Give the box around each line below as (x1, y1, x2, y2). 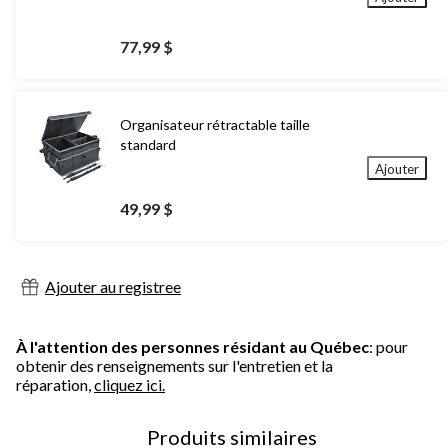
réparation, (16, 375, 94, 395)
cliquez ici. (94, 375, 165, 395)
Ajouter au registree (45, 277, 181, 297)
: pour (369, 337, 408, 357)
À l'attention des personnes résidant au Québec (16, 337, 369, 357)
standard (120, 136, 176, 154)
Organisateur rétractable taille (120, 116, 310, 134)
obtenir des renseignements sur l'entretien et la (16, 356, 333, 376)
